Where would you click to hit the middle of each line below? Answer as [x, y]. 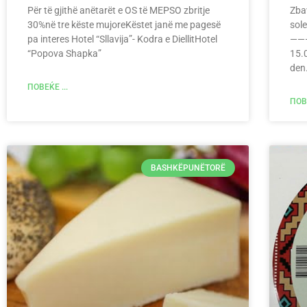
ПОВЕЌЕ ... [48, 87]
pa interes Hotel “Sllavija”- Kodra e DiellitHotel [122, 39]
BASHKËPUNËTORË [188, 168]
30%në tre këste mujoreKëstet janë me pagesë [124, 24]
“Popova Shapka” [64, 53]
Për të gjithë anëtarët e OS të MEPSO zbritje [119, 10]
